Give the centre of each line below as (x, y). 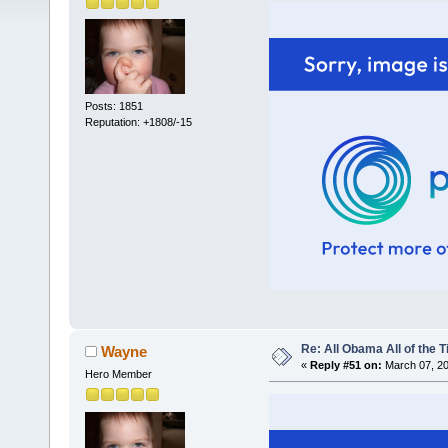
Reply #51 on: (345, 365)
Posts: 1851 (113, 106)
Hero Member (118, 374)
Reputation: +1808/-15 (138, 122)
